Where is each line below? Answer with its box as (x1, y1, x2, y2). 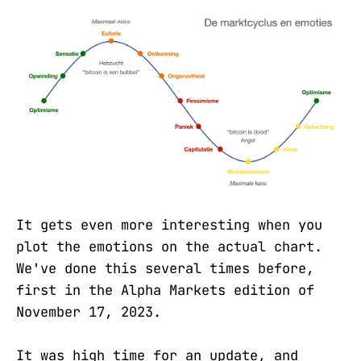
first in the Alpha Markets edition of (16, 280, 314, 299)
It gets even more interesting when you (16, 215, 322, 234)
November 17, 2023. (16, 302, 161, 321)
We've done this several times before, (16, 259, 314, 277)
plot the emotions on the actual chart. (16, 237, 322, 255)
